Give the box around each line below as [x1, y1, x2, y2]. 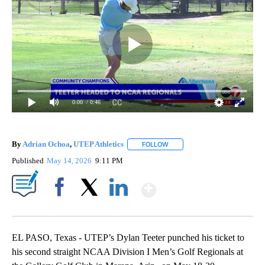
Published [12, 156, 44, 165]
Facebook [46, 202, 78, 212]
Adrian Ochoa [22, 139, 70, 148]
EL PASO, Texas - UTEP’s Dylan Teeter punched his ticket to [12, 232, 244, 243]
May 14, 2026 [47, 156, 94, 165]
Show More [155, 174, 249, 196]
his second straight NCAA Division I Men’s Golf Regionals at [12, 246, 243, 257]
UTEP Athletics [73, 139, 124, 148]
